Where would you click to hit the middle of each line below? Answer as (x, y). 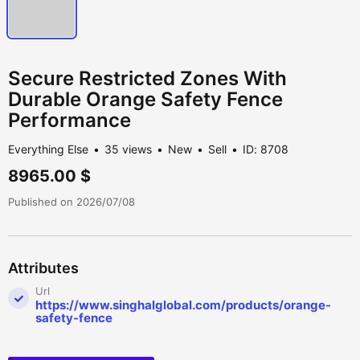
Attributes (43, 268)
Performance (70, 121)
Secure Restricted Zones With (147, 79)
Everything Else (48, 149)
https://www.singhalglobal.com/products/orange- (183, 305)
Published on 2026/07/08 (72, 202)
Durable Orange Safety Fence (145, 100)
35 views (128, 149)
